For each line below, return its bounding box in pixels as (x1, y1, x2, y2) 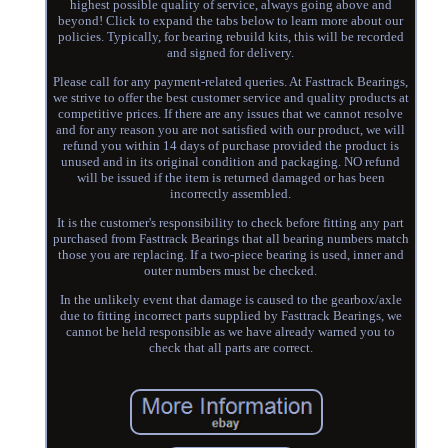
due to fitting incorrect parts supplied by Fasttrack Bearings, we (59, 307, 402, 323)
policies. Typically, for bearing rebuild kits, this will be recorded (57, 28, 404, 44)
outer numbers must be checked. (144, 262, 318, 278)
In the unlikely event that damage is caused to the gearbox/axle (59, 291, 402, 307)
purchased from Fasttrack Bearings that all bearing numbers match (52, 230, 409, 246)
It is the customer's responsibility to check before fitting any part (57, 214, 405, 230)
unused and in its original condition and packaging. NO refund (61, 153, 401, 169)
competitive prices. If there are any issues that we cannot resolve (58, 105, 404, 121)
